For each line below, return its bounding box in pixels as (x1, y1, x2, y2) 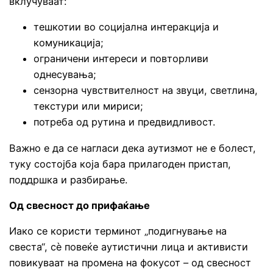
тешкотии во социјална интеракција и (34, 21, 219, 34)
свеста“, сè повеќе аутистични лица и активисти (9, 241, 249, 253)
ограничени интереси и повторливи (34, 52, 209, 65)
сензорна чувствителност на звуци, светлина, (34, 84, 258, 97)
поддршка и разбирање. (9, 173, 128, 186)
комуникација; (34, 37, 104, 49)
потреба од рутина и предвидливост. (34, 116, 216, 129)
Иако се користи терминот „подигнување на (9, 225, 227, 238)
